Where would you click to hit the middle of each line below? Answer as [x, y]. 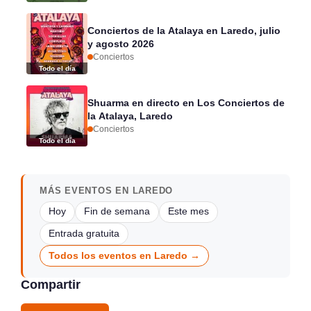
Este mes [188, 212]
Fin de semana [117, 212]
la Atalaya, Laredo [130, 116]
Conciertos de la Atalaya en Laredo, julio [184, 30]
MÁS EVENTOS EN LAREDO [107, 190]
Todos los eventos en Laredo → [124, 255]
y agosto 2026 [121, 43]
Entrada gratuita [84, 233]
